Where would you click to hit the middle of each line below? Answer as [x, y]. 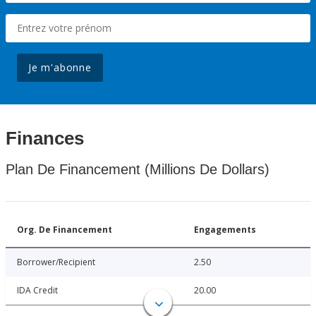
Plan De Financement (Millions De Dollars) [138, 170]
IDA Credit [37, 291]
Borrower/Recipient [56, 262]
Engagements [225, 230]
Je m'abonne [60, 68]
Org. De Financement [65, 230]
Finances [45, 139]
